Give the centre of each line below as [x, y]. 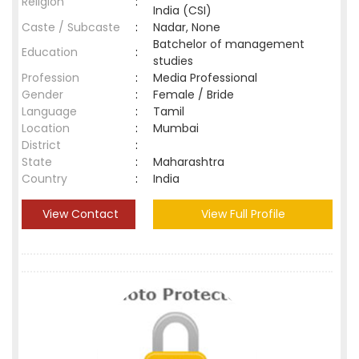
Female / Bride [197, 95]
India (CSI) [182, 10]
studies [173, 61]
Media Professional [205, 78]
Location [46, 128]
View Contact [79, 214]
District [41, 145]
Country [44, 179]
